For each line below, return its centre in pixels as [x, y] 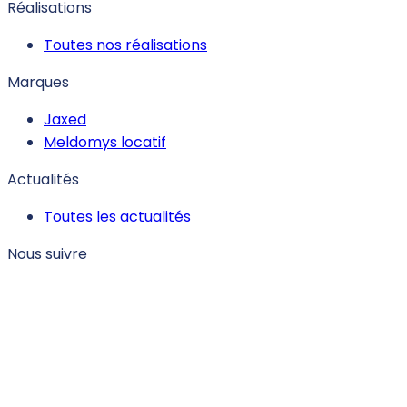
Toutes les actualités [117, 216]
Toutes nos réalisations [125, 45]
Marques [38, 82]
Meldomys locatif [105, 142]
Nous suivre [47, 253]
